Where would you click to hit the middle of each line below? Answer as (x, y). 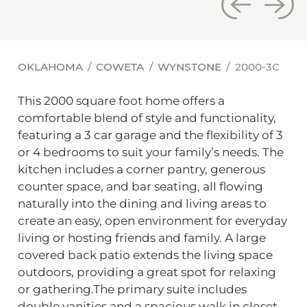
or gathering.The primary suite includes (132, 290)
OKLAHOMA (51, 66)
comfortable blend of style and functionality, (147, 118)
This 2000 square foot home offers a (121, 101)
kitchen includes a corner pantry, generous (141, 170)
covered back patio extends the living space (145, 255)
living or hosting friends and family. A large (142, 238)
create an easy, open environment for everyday (152, 221)
